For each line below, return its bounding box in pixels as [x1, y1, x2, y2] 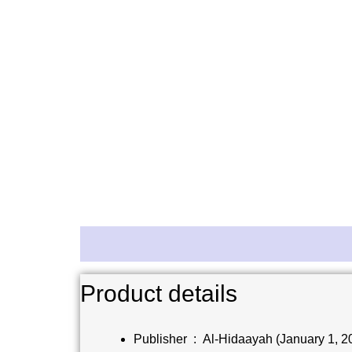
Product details [80, 280, 237, 306]
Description [80, 236, 152, 251]
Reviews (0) [169, 236, 241, 251]
